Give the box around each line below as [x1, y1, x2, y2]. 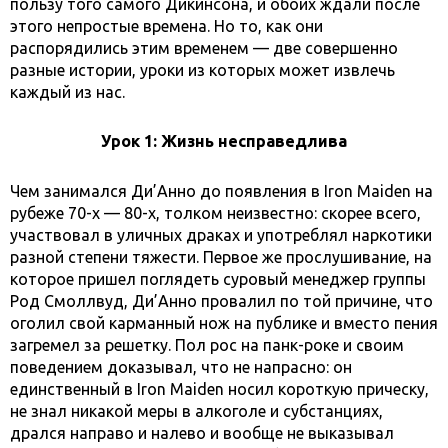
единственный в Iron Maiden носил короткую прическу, [10, 380, 429, 399]
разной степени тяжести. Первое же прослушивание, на [10, 248, 432, 267]
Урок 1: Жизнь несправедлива [101, 132, 347, 151]
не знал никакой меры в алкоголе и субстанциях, [10, 402, 383, 421]
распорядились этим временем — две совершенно [10, 39, 398, 58]
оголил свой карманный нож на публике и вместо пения [10, 314, 438, 333]
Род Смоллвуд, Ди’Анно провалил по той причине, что [10, 292, 433, 311]
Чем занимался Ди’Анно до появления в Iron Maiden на [10, 182, 433, 201]
